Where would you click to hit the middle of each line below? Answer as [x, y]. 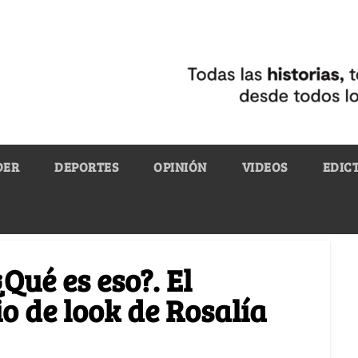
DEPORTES [86, 166]
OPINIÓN [180, 166]
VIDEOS [265, 166]
